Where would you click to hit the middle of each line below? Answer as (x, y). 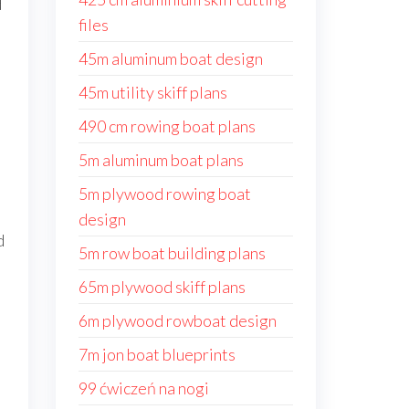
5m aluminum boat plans (161, 160)
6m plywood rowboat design (178, 320)
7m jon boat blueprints (157, 354)
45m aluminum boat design (171, 58)
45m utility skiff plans (153, 92)
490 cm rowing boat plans (167, 126)
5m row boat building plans (172, 253)
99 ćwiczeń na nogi (144, 388)
